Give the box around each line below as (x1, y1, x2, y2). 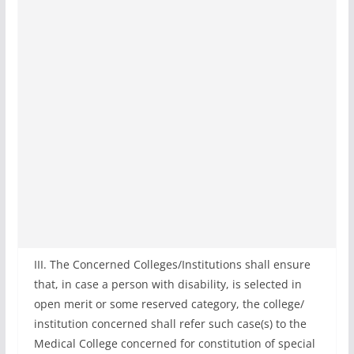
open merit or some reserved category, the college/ (33, 296, 304, 311)
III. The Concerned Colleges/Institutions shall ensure (33, 257, 311, 272)
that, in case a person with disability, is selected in (33, 277, 302, 292)
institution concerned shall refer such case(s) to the (33, 316, 307, 331)
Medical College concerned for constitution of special (33, 336, 315, 351)
